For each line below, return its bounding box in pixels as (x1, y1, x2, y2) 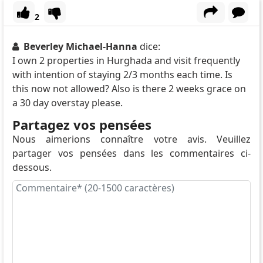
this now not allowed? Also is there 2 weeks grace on (12, 82, 246, 96)
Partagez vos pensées (12, 116, 151, 134)
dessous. (12, 161, 52, 174)
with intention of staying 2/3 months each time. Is (12, 68, 232, 82)
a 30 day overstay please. (12, 96, 123, 110)
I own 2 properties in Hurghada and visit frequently (12, 54, 240, 68)
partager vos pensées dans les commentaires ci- (12, 147, 251, 160)
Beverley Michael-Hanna (23, 40, 140, 53)
